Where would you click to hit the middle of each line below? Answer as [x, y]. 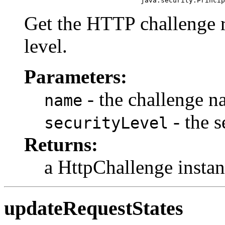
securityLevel [106, 123]
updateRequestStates [94, 208]
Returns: [61, 144]
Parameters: [76, 76]
